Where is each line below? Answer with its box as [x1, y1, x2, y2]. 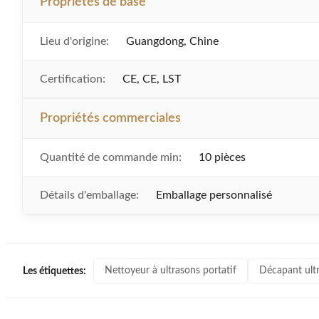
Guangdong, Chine [126, 36, 219, 47]
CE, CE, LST [122, 73, 181, 85]
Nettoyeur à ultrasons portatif [105, 266, 236, 276]
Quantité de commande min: [40, 152, 182, 163]
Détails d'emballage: [40, 189, 139, 201]
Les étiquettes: [23, 266, 86, 276]
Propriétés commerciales [40, 112, 181, 125]
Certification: [40, 73, 105, 85]
